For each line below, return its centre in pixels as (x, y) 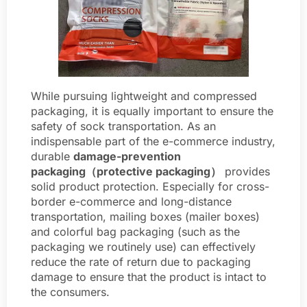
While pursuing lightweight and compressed (144, 96)
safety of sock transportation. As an (123, 126)
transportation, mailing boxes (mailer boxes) (145, 216)
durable (52, 156)
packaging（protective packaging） (126, 171)
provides (246, 171)
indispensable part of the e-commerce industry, (153, 141)
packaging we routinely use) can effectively (143, 246)
